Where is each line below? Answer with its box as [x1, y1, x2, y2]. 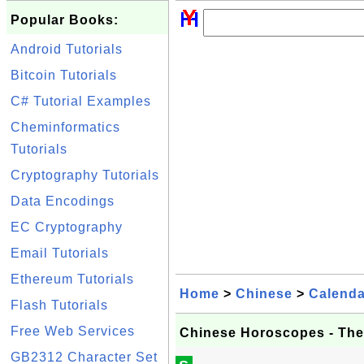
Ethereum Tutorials [11, 272, 134, 286]
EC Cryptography [11, 220, 123, 234]
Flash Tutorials [11, 298, 108, 312]
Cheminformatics [11, 120, 120, 134]
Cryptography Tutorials [11, 168, 159, 182]
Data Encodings [11, 194, 115, 208]
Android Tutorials [11, 42, 123, 56]
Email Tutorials [11, 246, 109, 260]
